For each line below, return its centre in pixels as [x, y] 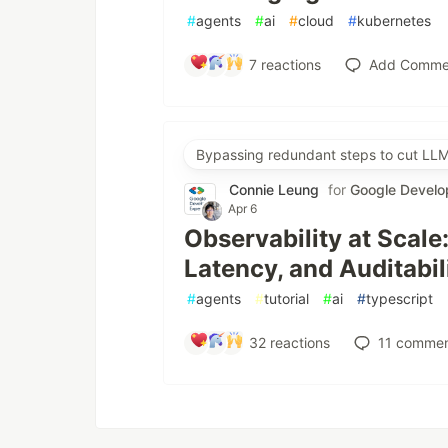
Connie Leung [274, 189]
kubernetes [394, 20]
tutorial [286, 298]
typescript [399, 298]
